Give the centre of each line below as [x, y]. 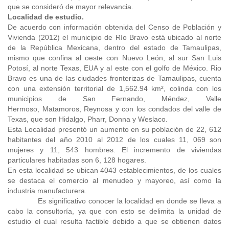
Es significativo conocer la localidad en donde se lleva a [130, 201]
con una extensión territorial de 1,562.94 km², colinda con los [114, 88]
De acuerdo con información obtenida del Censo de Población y [114, 27]
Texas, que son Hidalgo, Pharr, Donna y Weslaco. [88, 119]
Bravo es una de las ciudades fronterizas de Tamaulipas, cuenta [114, 78]
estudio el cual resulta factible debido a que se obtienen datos [114, 221]
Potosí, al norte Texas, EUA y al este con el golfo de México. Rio [114, 68]
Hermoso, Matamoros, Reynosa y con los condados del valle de [114, 109]
